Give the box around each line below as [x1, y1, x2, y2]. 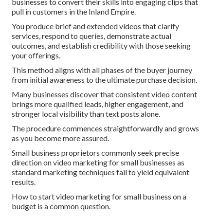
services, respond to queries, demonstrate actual [12, 31, 171, 41]
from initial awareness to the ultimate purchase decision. [12, 75, 197, 85]
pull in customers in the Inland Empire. [12, 7, 136, 17]
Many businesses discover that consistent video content [12, 90, 197, 99]
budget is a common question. [12, 201, 110, 211]
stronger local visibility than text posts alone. [12, 109, 160, 119]
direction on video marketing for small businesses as [12, 158, 184, 167]
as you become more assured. [12, 133, 109, 143]
